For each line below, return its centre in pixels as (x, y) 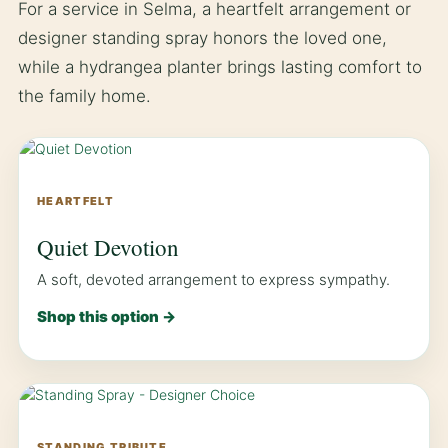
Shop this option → (106, 317)
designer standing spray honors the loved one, (202, 38)
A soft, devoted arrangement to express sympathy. (213, 280)
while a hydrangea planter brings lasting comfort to (220, 67)
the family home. (84, 96)
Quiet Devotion (108, 247)
